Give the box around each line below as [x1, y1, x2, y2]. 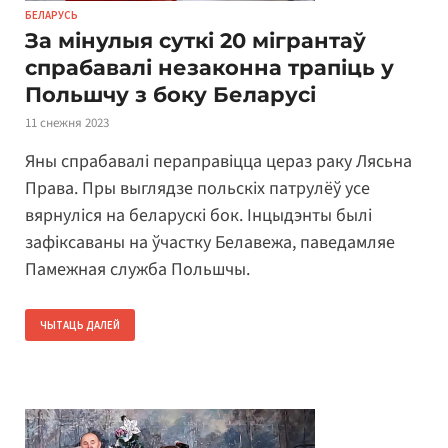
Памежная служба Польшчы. [25, 256, 250, 282]
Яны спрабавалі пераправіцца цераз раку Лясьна [25, 148, 412, 174]
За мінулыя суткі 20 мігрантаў [25, 28, 366, 54]
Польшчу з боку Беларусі [25, 82, 316, 108]
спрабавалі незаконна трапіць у [25, 55, 394, 81]
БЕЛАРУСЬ [25, 8, 78, 23]
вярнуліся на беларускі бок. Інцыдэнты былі [25, 202, 372, 228]
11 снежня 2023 [25, 114, 109, 133]
